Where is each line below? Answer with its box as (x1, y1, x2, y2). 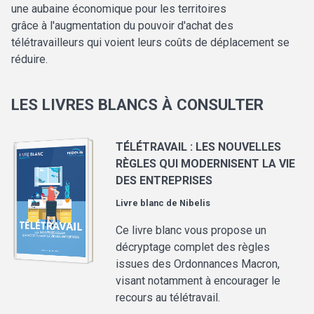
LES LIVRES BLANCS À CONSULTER (11, 95, 264, 114)
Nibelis (179, 198, 211, 209)
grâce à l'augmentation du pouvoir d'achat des (11, 19, 233, 33)
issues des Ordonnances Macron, (116, 257, 280, 271)
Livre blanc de (116, 198, 180, 209)
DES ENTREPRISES (116, 174, 213, 188)
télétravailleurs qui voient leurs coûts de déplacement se (11, 36, 289, 50)
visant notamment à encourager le (116, 274, 281, 288)
